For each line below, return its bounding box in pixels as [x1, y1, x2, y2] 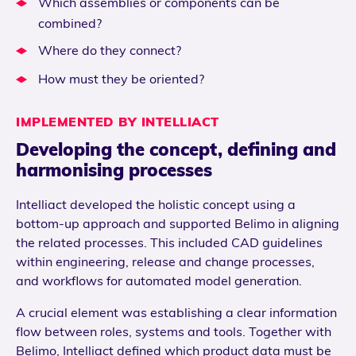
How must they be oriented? [38, 71, 204, 87]
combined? [38, 15, 102, 32]
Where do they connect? [38, 42, 181, 59]
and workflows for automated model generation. [16, 273, 302, 289]
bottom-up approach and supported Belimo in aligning [16, 215, 339, 232]
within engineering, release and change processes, [16, 253, 315, 270]
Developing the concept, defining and [16, 138, 336, 161]
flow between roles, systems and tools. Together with [16, 323, 331, 340]
